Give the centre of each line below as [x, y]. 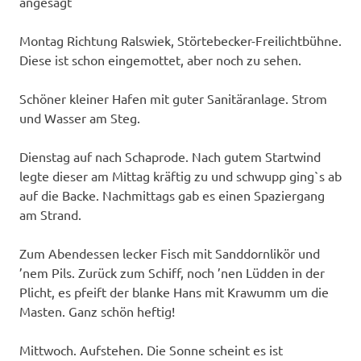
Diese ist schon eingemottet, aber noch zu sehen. [160, 60]
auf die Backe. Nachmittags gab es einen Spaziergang [172, 195]
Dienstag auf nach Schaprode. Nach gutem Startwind [170, 157]
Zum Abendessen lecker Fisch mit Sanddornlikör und [170, 253]
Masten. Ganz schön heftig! [97, 311]
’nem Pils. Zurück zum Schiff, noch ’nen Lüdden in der [172, 273]
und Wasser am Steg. [80, 118]
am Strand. [50, 215]
